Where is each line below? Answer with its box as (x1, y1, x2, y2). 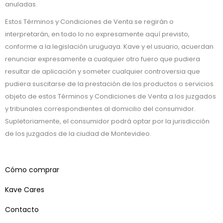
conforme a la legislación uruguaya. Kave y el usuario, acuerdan (5, 42, 214, 51)
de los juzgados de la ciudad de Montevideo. (5, 129, 151, 138)
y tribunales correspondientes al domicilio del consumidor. (5, 104, 196, 113)
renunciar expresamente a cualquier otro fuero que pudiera (5, 54, 200, 64)
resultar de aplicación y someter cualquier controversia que (5, 67, 200, 76)
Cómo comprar (5, 165, 59, 175)
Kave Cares (5, 185, 44, 195)
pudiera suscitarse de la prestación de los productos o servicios (5, 79, 214, 89)
